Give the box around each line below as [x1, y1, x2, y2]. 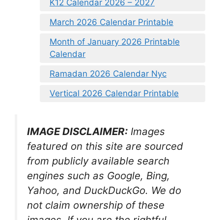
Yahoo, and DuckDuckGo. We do [27, 184, 181, 197]
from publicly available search [27, 155, 169, 167]
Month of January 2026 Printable [50, 36, 180, 47]
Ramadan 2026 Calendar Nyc [50, 68, 166, 79]
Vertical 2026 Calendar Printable [50, 88, 179, 98]
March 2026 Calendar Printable [50, 17, 173, 27]
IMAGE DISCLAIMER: [27, 125, 128, 138]
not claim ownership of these [27, 199, 165, 212]
